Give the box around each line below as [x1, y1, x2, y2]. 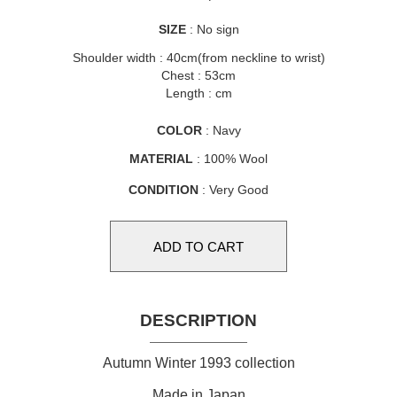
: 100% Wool [193, 152, 268, 166]
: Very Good [198, 183, 269, 197]
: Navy [201, 123, 241, 137]
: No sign [185, 22, 239, 36]
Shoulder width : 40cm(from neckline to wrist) [72, 51, 325, 65]
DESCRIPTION [140, 311, 257, 330]
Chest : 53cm [161, 68, 236, 82]
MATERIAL [129, 152, 193, 166]
